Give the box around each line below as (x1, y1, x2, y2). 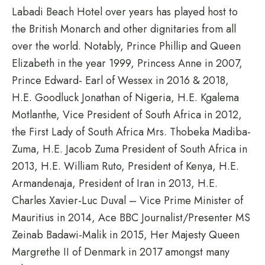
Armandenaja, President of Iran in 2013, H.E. (12, 175, 218, 191)
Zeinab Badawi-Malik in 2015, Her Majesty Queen (12, 227, 240, 243)
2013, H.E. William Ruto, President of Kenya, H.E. (12, 158, 239, 174)
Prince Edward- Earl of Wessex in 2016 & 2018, (12, 72, 232, 88)
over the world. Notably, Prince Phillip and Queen (12, 38, 241, 54)
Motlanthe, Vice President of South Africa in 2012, (12, 106, 242, 122)
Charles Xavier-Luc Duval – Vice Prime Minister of (12, 192, 243, 208)
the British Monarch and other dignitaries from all (12, 21, 236, 37)
